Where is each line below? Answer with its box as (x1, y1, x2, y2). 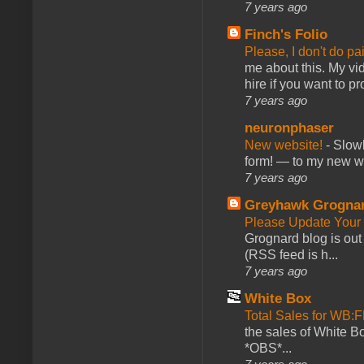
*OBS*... (245, 341, 292, 356)
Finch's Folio (245, 27, 327, 43)
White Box (245, 291, 311, 307)
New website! (245, 138, 326, 153)
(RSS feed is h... (245, 248, 338, 262)
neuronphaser (245, 120, 334, 136)
